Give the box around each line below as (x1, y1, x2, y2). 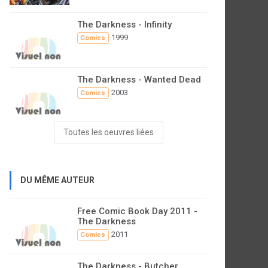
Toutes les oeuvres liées (63, 127, 154, 137)
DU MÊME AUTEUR (20, 175, 95, 185)
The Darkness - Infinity (77, 19, 172, 30)
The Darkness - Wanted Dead (77, 74, 201, 85)
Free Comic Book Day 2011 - (77, 206, 197, 217)
